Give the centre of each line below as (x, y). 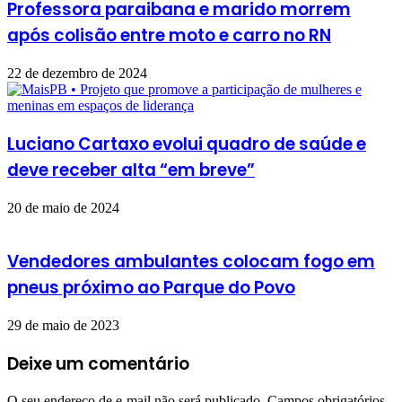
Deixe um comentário (98, 363)
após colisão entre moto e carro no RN (169, 36)
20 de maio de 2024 (63, 207)
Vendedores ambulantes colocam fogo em (191, 262)
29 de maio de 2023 (63, 325)
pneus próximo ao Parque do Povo (151, 288)
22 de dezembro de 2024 (77, 74)
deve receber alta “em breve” (131, 170)
